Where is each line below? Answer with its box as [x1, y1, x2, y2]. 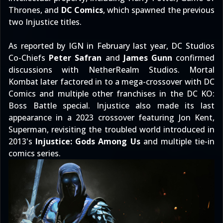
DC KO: [186, 88, 215, 99]
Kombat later [8, 76, 60, 87]
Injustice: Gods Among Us [35, 136, 140, 147]
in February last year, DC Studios [83, 40, 215, 51]
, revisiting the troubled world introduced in [47, 124, 215, 135]
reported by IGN [20, 40, 84, 51]
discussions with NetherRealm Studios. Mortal [8, 64, 215, 75]
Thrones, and [8, 4, 61, 15]
